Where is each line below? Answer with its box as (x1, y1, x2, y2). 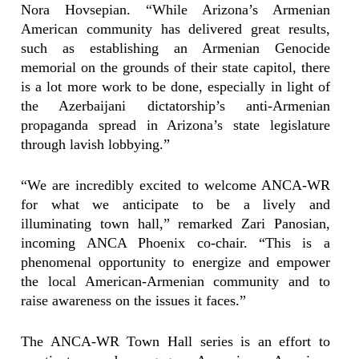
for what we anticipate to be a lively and (21, 196, 330, 213)
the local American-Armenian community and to (21, 273, 330, 290)
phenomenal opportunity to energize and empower (21, 254, 330, 271)
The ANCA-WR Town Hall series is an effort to (21, 333, 330, 350)
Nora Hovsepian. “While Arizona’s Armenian (21, 2, 330, 18)
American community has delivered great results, (21, 21, 330, 38)
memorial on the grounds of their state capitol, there (21, 59, 330, 76)
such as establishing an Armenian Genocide (21, 40, 330, 57)
